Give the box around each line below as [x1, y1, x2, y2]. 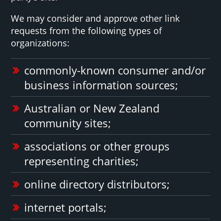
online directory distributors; [24, 176, 170, 191]
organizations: [11, 37, 70, 49]
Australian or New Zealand [24, 100, 160, 115]
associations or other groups [24, 138, 170, 153]
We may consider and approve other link [11, 12, 180, 24]
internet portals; [24, 199, 107, 215]
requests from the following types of [11, 24, 162, 37]
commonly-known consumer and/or [24, 62, 206, 77]
